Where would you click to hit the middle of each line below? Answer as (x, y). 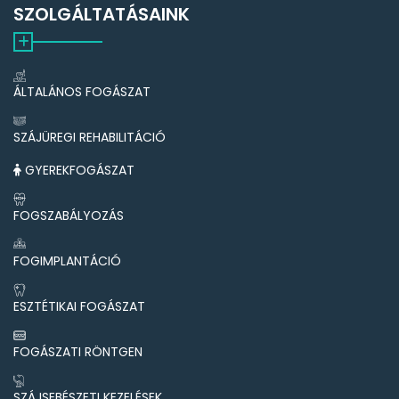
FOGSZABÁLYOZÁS (69, 215)
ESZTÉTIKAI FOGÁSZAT (79, 306)
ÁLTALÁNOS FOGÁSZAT (82, 91)
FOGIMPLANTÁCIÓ (67, 261)
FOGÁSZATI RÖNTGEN (78, 351)
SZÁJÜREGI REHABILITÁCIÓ (90, 137)
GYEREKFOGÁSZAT (78, 170)
